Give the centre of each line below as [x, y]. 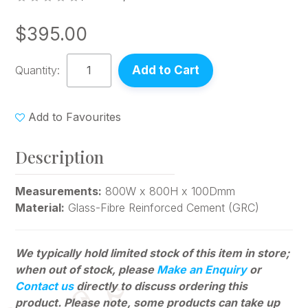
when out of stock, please [86, 269]
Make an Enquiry [202, 269]
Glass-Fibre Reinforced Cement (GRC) [162, 207]
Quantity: [38, 70]
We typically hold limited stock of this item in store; [153, 253]
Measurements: [59, 191]
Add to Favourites [75, 117]
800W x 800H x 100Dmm [169, 191]
